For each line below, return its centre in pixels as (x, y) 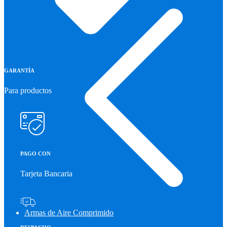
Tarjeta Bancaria (46, 173)
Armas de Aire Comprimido (69, 213)
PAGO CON (35, 153)
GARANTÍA (19, 70)
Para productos (28, 90)
